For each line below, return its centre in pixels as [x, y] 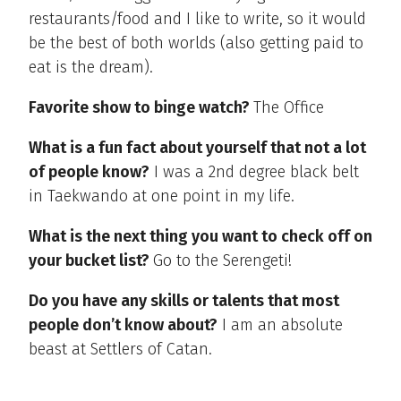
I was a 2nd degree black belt [254, 171]
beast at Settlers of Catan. [120, 349]
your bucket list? [91, 260]
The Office [289, 107]
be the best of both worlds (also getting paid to [196, 43]
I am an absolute [280, 324]
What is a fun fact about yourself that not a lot [197, 147]
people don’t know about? [123, 324]
